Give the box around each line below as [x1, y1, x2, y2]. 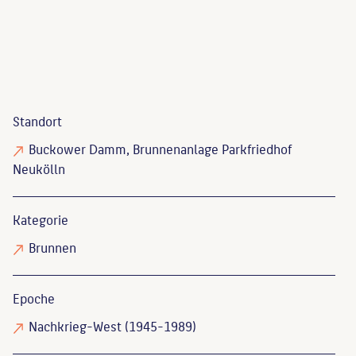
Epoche [13, 287, 55, 308]
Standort [13, 110, 62, 131]
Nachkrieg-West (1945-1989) [29, 315, 196, 336]
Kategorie [13, 208, 68, 230]
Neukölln [13, 157, 65, 179]
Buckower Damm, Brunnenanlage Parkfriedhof [29, 137, 292, 159]
